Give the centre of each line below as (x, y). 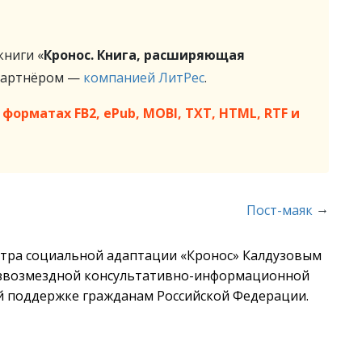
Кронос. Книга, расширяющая (144, 55)
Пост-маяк (280, 210)
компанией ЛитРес (144, 78)
